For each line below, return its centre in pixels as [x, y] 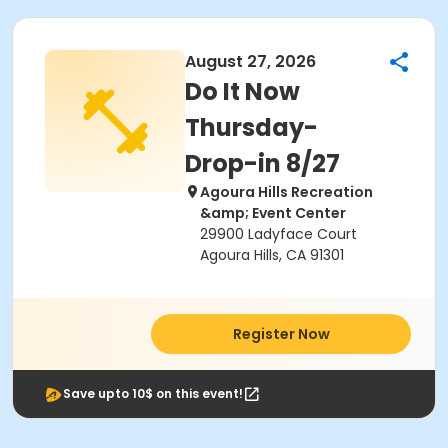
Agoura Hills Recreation [286, 192]
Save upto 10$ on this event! [153, 393]
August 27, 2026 [250, 61]
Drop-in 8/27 [262, 163]
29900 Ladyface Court [278, 234]
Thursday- [251, 127]
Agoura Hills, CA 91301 [272, 255]
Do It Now [242, 91]
